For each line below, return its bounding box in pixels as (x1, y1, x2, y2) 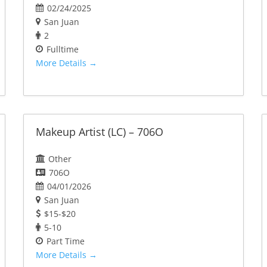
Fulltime (46, 44, 79, 55)
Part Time (46, 235, 85, 247)
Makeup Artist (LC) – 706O (35, 125, 163, 139)
